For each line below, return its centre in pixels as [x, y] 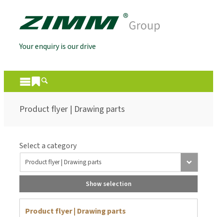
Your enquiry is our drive [58, 47]
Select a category [48, 146]
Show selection [108, 184]
